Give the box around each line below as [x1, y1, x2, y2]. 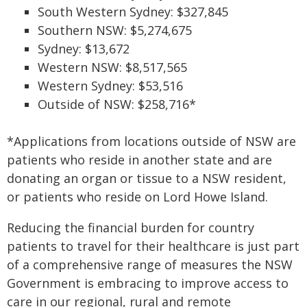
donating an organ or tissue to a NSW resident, [7, 170, 286, 186]
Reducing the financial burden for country [7, 219, 254, 236]
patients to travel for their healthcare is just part [7, 238, 299, 254]
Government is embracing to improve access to [7, 275, 288, 291]
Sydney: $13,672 [38, 40, 130, 57]
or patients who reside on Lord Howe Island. [7, 188, 268, 205]
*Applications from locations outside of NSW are [7, 133, 296, 149]
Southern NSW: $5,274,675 [38, 22, 192, 38]
